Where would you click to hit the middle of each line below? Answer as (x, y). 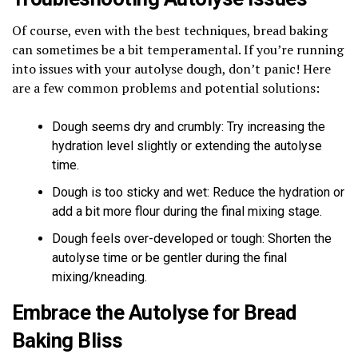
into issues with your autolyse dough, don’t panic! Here (171, 68)
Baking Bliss (68, 340)
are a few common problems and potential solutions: (166, 88)
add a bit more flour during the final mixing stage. (187, 211)
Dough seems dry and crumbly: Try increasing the (189, 126)
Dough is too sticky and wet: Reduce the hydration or (198, 192)
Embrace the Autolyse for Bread (154, 312)
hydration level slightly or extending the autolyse (187, 145)
